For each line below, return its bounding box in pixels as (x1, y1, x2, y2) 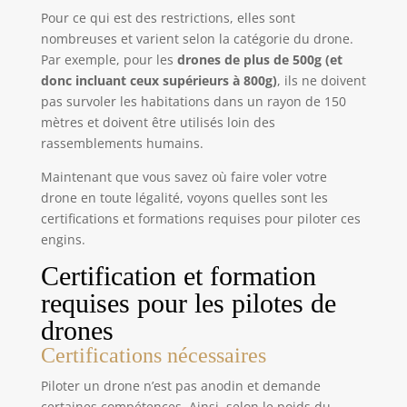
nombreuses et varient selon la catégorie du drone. (40, 29, 353, 47)
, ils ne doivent (276, 71, 366, 89)
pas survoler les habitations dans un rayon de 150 (40, 92, 346, 110)
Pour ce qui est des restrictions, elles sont (40, 8, 295, 26)
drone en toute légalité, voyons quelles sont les (40, 188, 328, 206)
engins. (40, 230, 85, 248)
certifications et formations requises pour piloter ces (40, 209, 361, 227)
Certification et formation (40, 260, 316, 291)
